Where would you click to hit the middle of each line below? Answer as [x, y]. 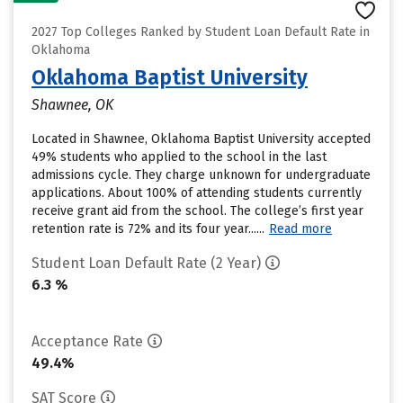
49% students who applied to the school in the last [179, 157]
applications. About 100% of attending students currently [197, 193]
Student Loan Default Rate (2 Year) [146, 263]
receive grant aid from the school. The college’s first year [197, 211]
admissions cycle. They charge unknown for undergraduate [201, 175]
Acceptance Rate [87, 341]
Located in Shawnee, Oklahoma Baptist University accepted [201, 139]
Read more [300, 229]
